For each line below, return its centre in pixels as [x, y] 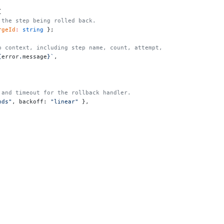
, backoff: [31, 101]
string [31, 29]
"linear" [64, 101]
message [35, 56]
